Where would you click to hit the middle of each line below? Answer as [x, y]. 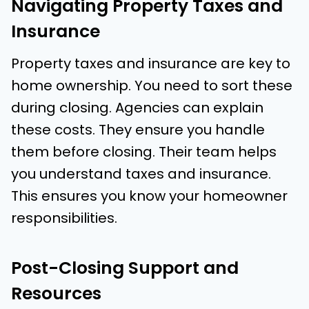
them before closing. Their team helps [144, 152]
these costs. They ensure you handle [138, 130]
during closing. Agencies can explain [137, 108]
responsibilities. [64, 218]
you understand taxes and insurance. [141, 174]
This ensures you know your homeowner [149, 196]
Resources [56, 293]
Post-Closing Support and [125, 268]
